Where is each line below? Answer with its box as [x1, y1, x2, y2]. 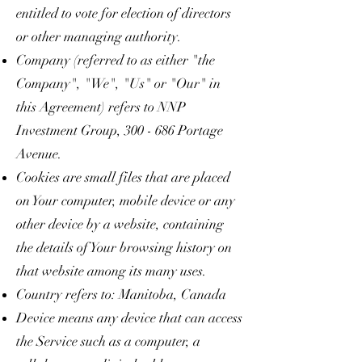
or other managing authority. [16, 27, 182, 45]
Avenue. [16, 145, 62, 162]
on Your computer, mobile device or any [16, 192, 235, 209]
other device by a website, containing [16, 215, 224, 233]
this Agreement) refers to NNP [16, 98, 186, 116]
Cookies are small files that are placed [16, 168, 230, 186]
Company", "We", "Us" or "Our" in [16, 74, 221, 92]
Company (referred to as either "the [16, 51, 215, 69]
